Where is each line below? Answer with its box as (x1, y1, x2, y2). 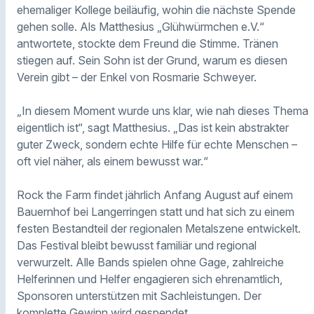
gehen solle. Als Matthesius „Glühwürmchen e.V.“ (17, 20, 264, 34)
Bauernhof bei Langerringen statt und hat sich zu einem (17, 205, 294, 219)
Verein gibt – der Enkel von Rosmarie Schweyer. (17, 70, 257, 85)
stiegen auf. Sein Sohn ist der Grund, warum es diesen (17, 53, 287, 68)
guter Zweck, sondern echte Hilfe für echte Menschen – (17, 137, 297, 152)
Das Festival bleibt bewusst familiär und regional (17, 238, 257, 253)
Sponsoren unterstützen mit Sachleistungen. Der (17, 289, 261, 303)
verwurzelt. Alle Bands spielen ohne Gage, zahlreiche (17, 255, 284, 270)
